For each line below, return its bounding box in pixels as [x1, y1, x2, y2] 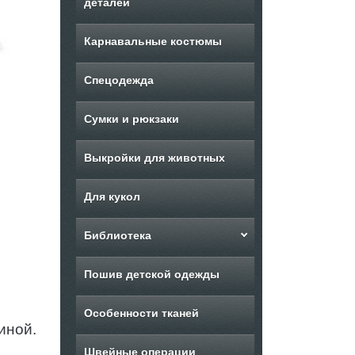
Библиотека [83, 229, 151, 242]
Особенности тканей [83, 307, 200, 319]
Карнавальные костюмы [83, 35, 223, 48]
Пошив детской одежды [83, 268, 220, 281]
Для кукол [83, 190, 140, 203]
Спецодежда [83, 74, 154, 86]
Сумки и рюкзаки [83, 113, 180, 125]
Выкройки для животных [83, 151, 226, 164]
